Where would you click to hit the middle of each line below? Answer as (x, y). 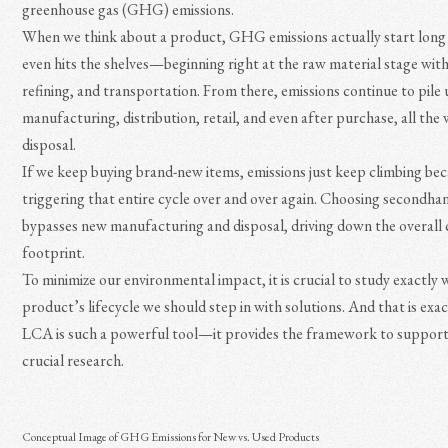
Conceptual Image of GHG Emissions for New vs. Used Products (171, 437)
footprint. (55, 252)
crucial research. (73, 360)
